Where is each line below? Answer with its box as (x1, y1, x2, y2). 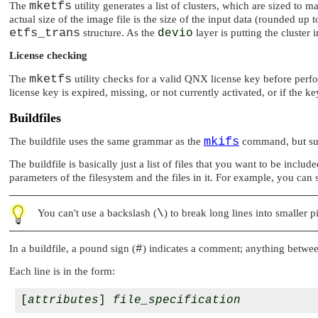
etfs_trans (9, 26, 80, 40)
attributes (28, 293, 99, 307)
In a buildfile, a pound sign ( (9, 242, 136, 254)
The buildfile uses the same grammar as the (9, 135, 204, 147)
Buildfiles (9, 111, 61, 126)
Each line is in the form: (9, 265, 115, 278)
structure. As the (80, 26, 158, 38)
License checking (9, 50, 87, 62)
